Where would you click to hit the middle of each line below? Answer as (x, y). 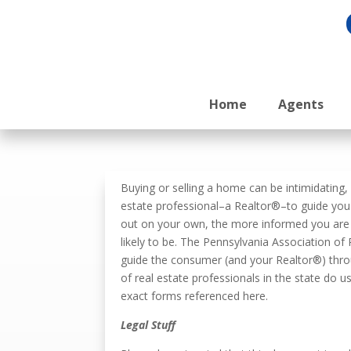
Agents (300, 104)
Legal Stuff (148, 324)
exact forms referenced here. (195, 295)
